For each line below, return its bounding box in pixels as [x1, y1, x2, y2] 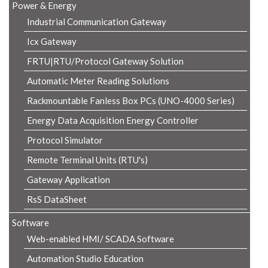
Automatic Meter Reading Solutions [27, 75, 169, 86]
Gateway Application [27, 174, 110, 185]
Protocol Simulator [27, 135, 103, 145]
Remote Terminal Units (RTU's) [27, 154, 148, 165]
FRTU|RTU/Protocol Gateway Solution [27, 56, 184, 66]
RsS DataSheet [27, 194, 87, 205]
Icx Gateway [27, 36, 77, 47]
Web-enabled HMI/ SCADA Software [27, 233, 174, 244]
